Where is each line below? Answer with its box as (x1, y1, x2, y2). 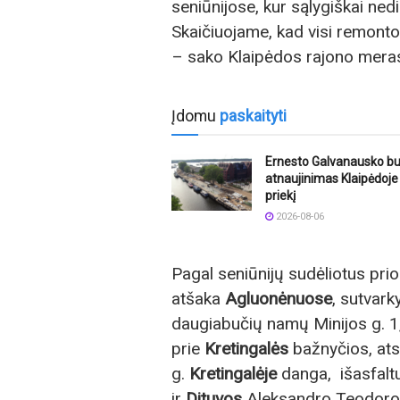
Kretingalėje (189, 362, 277, 384)
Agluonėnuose (225, 287, 332, 309)
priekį (265, 187, 296, 203)
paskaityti (220, 106, 287, 125)
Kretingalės (204, 337, 288, 359)
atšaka (171, 287, 225, 309)
